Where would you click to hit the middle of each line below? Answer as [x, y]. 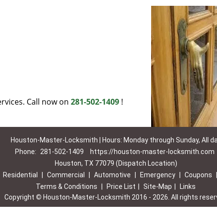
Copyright [20, 197]
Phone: [26, 152]
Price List [121, 186]
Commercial [66, 175]
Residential [20, 175]
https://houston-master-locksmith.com [152, 152]
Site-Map [158, 186]
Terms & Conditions [67, 186]
